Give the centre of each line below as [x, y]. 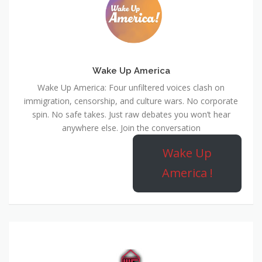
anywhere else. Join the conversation [131, 127]
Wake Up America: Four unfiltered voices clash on [131, 87]
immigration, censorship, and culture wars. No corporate [131, 101]
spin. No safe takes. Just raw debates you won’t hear [131, 114]
